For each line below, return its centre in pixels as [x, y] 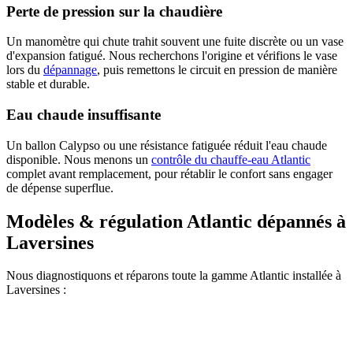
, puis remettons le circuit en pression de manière [217, 70]
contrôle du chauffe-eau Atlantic [231, 159]
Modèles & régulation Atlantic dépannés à [176, 221]
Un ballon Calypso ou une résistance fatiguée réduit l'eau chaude [167, 145]
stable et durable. [48, 84]
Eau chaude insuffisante [84, 114]
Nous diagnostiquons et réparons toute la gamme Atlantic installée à [174, 276]
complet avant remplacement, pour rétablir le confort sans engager [169, 173]
